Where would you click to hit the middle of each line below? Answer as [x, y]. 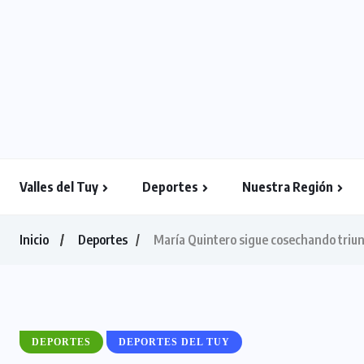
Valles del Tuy [59, 187]
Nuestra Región [288, 187]
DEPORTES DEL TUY [174, 342]
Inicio [34, 240]
